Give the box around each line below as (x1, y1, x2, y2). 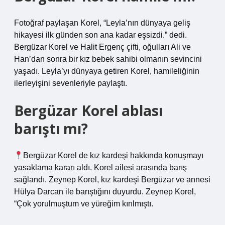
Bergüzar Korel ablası (14, 101, 163, 120)
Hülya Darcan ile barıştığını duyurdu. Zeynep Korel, (14, 187, 196, 196)
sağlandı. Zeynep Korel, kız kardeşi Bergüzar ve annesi (14, 175, 210, 184)
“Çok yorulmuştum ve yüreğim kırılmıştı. (14, 199, 153, 208)
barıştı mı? (14, 119, 88, 138)
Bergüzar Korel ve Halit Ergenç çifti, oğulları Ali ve (14, 43, 191, 51)
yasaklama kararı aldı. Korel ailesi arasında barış (14, 163, 187, 172)
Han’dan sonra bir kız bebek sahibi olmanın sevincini (14, 55, 202, 63)
